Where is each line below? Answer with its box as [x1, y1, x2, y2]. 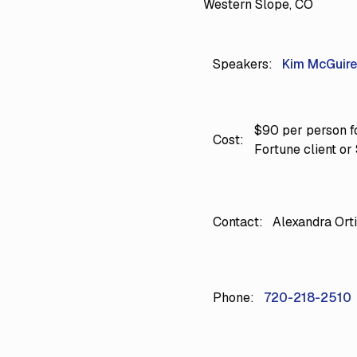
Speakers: [212, 55, 273, 73]
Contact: [212, 214, 263, 231]
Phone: [212, 289, 254, 307]
